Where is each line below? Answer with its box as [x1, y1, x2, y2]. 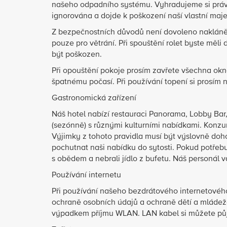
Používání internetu [52, 171, 121, 179]
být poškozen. [52, 51, 102, 59]
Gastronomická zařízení [52, 94, 136, 102]
